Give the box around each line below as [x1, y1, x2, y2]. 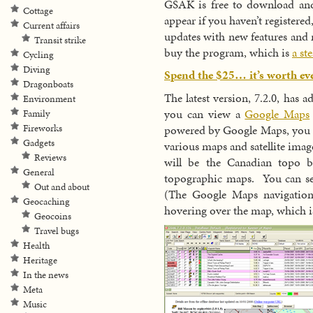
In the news [23, 268, 68, 282]
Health [23, 239, 50, 252]
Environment [23, 92, 75, 105]
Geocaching [23, 195, 70, 208]
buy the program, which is [164, 43, 292, 61]
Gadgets [23, 136, 54, 150]
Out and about [34, 180, 89, 194]
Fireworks [23, 122, 62, 135]
